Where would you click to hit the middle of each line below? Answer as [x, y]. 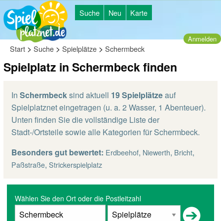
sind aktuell [89, 95]
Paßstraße [28, 165]
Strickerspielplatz [75, 165]
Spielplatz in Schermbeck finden [90, 67]
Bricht [183, 152]
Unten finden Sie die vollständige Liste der [85, 120]
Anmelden [202, 38]
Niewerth [156, 152]
